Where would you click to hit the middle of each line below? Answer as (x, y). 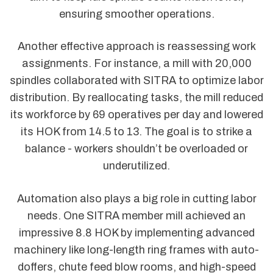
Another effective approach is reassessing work (136, 47)
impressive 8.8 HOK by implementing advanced (136, 232)
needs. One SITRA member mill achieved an (136, 215)
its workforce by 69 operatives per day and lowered (136, 115)
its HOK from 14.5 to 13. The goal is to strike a (136, 132)
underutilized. (136, 166)
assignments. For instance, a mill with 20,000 (136, 64)
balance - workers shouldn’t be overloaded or (136, 149)
